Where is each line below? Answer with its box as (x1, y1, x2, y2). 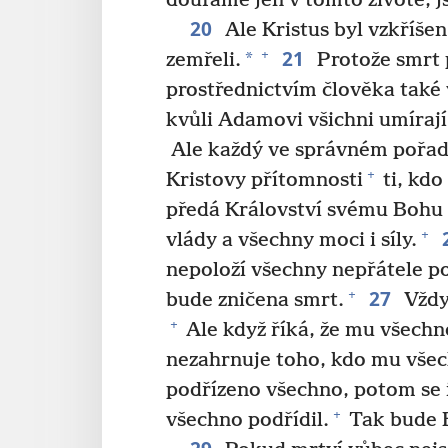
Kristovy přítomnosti (166, 168, 363, 192)
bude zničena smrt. (166, 288, 344, 312)
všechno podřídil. (166, 408, 329, 432)
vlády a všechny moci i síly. (166, 228, 417, 252)
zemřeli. (166, 48, 241, 72)
